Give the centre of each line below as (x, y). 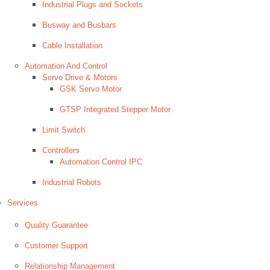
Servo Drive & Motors (80, 77)
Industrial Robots (72, 182)
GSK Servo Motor (91, 89)
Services (23, 203)
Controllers (61, 150)
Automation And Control (66, 66)
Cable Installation (72, 46)
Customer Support (56, 246)
